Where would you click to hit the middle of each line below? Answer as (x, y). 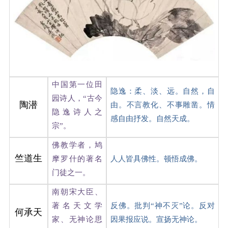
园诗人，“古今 (77, 98)
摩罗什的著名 (77, 159)
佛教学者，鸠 (77, 145)
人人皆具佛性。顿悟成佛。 (156, 159)
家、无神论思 (77, 219)
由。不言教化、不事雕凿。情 (162, 105)
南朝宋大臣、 (77, 192)
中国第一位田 (77, 84)
